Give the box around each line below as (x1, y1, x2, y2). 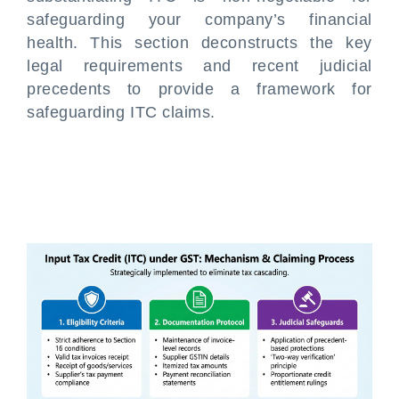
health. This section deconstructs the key (27, 34, 372, 52)
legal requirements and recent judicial (27, 57, 372, 75)
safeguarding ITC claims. (27, 103, 216, 121)
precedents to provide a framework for (27, 80, 372, 98)
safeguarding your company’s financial (27, 11, 372, 28)
